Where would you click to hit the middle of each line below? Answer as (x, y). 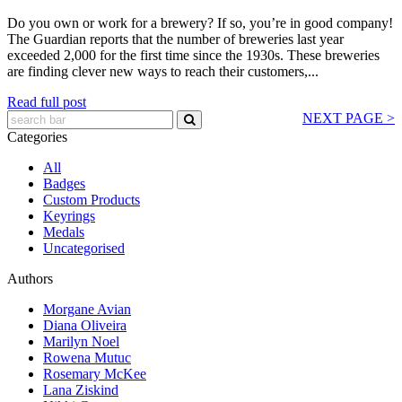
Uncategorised (84, 249)
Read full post (47, 102)
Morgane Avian (87, 310)
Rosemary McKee (95, 374)
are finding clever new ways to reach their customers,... (163, 72)
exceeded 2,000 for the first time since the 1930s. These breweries (193, 56)
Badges (64, 184)
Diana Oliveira (85, 326)
